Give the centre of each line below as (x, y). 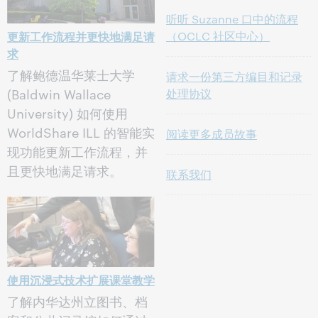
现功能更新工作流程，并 (77, 151)
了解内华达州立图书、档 (77, 301)
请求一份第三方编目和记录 (234, 76)
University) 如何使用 (67, 113)
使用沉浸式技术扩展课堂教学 (81, 280)
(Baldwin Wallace (59, 94)
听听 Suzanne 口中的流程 (232, 19)
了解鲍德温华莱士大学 (71, 75)
